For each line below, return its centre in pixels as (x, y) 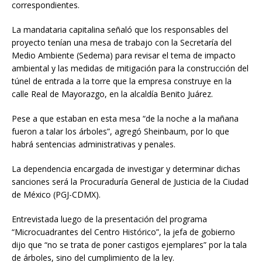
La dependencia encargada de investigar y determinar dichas (126, 168)
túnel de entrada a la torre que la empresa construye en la (122, 81)
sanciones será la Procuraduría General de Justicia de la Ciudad (130, 181)
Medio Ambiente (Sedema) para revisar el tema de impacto (124, 55)
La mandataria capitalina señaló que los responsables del (120, 29)
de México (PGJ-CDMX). (56, 194)
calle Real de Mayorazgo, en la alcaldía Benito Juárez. (112, 94)
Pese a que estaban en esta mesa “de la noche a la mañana (125, 118)
